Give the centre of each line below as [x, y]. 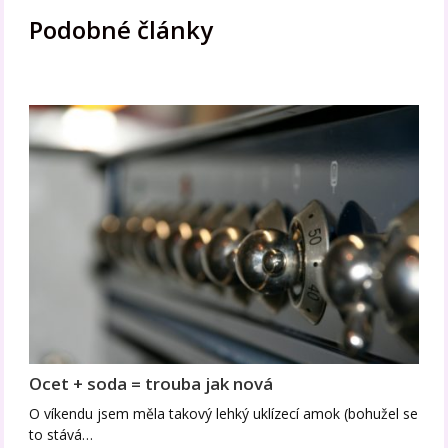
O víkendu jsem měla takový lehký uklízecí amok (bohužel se [224, 414]
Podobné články [121, 30]
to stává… [61, 435]
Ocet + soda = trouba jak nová [151, 384]
